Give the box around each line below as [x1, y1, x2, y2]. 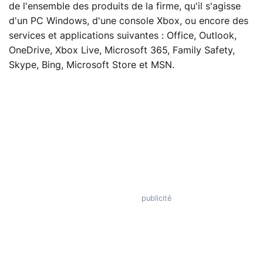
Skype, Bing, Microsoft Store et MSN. [9, 60, 174, 70]
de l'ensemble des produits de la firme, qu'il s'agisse [9, 2, 241, 12]
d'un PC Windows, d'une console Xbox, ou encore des [9, 16, 248, 26]
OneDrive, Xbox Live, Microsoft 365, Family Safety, [9, 46, 235, 56]
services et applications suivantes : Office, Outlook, [9, 31, 237, 41]
